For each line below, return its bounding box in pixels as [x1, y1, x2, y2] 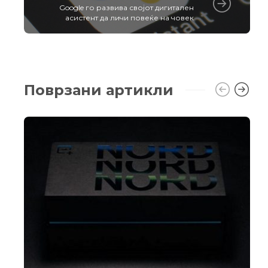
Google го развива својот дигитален [59, 2, 194, 12]
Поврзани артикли [24, 81, 173, 99]
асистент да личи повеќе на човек [65, 13, 194, 22]
